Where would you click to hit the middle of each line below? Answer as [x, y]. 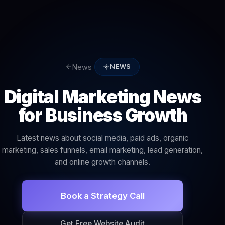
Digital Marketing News [102, 97]
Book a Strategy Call [102, 196]
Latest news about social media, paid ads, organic [102, 138]
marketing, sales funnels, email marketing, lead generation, [102, 150]
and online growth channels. [102, 162]
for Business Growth [102, 115]
